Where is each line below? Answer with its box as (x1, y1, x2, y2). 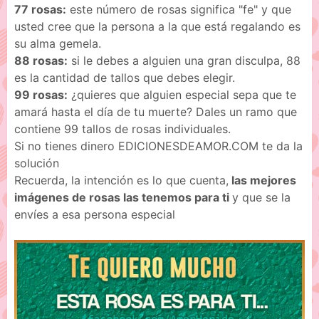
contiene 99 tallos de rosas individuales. (14, 121, 231, 136)
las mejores (229, 172, 296, 187)
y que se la (232, 189, 291, 204)
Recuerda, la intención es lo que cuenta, (14, 172, 229, 187)
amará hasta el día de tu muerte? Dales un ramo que (14, 104, 297, 119)
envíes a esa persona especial (14, 206, 175, 221)
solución (14, 155, 63, 170)
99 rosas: (14, 87, 68, 102)
